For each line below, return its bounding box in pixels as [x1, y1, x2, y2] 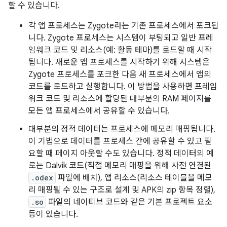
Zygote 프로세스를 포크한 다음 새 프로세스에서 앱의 [28, 69, 211, 80]
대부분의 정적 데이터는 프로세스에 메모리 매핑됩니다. [28, 124, 215, 134]
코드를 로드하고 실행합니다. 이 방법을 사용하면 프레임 [28, 82, 217, 92]
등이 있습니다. [28, 209, 78, 219]
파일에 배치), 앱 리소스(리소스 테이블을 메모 [56, 173, 212, 183]
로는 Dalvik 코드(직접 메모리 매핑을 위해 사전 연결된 [28, 161, 211, 171]
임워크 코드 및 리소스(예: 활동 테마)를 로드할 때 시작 [28, 45, 212, 55]
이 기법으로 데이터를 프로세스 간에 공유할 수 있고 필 [28, 136, 212, 146]
